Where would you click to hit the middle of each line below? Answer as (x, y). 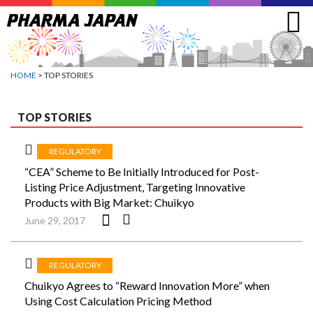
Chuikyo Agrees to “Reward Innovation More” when (147, 285)
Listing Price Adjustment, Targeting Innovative (135, 187)
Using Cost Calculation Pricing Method (118, 301)
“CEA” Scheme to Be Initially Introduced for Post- (142, 172)
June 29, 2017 (55, 220)
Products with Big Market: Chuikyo (109, 202)
